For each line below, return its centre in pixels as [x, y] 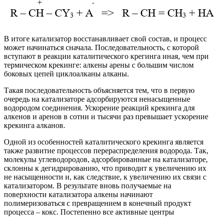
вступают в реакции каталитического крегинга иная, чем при [106, 56]
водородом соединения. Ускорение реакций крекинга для [99, 108]
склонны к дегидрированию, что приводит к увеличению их [105, 168]
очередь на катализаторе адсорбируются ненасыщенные [97, 99]
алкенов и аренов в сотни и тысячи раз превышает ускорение [106, 116]
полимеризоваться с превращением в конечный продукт [98, 203]
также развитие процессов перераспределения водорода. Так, [106, 150]
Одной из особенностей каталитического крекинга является [104, 142]
